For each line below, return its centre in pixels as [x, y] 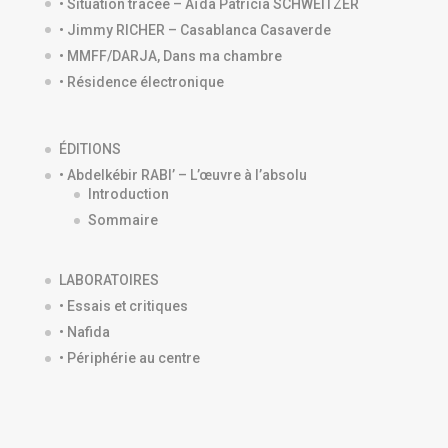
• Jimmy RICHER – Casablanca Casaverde [194, 29]
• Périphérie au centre [129, 357]
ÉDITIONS [89, 148]
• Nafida [84, 331]
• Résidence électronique [141, 81]
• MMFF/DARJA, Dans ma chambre [170, 55]
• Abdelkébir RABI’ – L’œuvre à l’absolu [182, 174]
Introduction [128, 193]
